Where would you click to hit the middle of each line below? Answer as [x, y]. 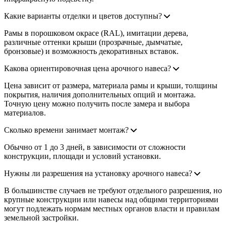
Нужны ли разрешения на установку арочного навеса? [98, 173]
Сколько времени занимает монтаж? [66, 130]
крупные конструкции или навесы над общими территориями [111, 199]
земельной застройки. [41, 217]
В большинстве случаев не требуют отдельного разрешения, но [113, 190]
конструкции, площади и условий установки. [82, 156]
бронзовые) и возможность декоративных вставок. [91, 51]
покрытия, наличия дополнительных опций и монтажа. [100, 94]
